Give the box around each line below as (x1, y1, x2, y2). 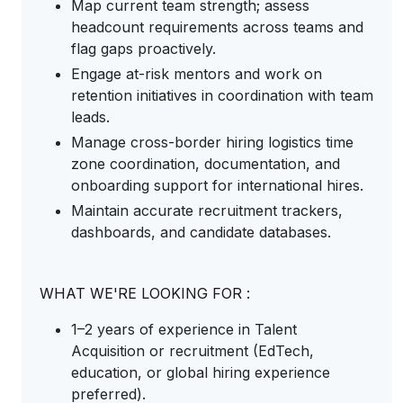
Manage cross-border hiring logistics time (71, 133, 354, 151)
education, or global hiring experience (71, 363, 330, 381)
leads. (71, 108, 114, 126)
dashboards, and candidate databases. (71, 223, 336, 241)
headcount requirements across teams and (71, 18, 363, 36)
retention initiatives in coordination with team (71, 86, 373, 104)
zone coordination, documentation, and (71, 155, 340, 173)
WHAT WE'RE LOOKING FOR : (40, 284, 250, 302)
